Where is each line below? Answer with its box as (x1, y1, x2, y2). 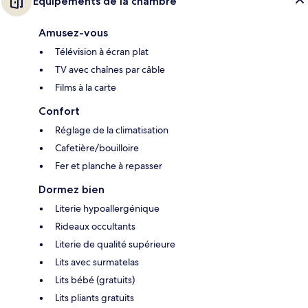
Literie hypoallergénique (55, 201, 159, 214)
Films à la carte (55, 80, 116, 93)
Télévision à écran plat (55, 45, 148, 58)
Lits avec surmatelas (55, 255, 139, 268)
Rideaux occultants (55, 219, 135, 232)
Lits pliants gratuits (55, 291, 134, 304)
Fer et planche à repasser (55, 159, 162, 172)
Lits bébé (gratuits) (55, 273, 135, 286)
